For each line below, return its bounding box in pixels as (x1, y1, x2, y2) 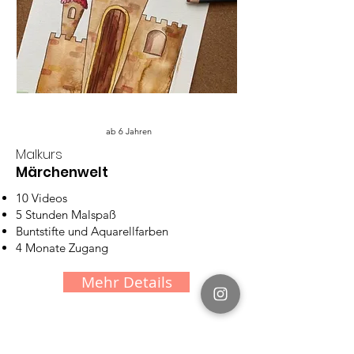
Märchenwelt (16, 162, 108, 182)
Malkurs (16, 144, 62, 164)
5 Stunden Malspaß (16, 206, 116, 222)
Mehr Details (81, 271, 172, 292)
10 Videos (16, 190, 67, 205)
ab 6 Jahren (106, 125, 152, 137)
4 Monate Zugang (16, 239, 108, 255)
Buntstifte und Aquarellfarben (16, 223, 168, 239)
